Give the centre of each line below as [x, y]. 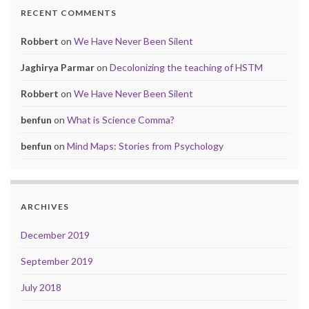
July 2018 [41, 287]
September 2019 [57, 261]
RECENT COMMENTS [69, 12]
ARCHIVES [45, 206]
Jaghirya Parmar [58, 67]
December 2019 [55, 235]
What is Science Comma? [121, 119]
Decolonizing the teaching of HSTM [186, 67]
